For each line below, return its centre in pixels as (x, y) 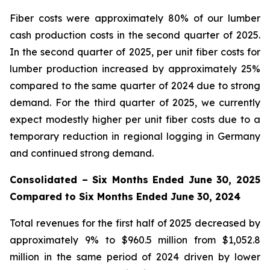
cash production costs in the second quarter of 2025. (135, 35)
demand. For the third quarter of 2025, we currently (135, 102)
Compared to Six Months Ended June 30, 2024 (125, 196)
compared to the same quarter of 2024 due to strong (135, 86)
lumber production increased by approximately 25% (135, 69)
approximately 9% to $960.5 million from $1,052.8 (135, 240)
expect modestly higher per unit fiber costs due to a (135, 119)
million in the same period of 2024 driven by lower (135, 257)
